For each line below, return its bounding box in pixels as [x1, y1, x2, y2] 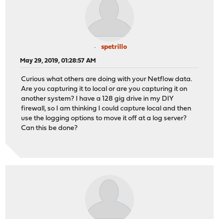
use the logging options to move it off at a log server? [21, 115, 187, 123]
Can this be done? [21, 125, 78, 132]
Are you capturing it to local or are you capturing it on [21, 86, 188, 93]
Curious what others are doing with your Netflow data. [21, 76, 193, 84]
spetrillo [101, 43, 127, 51]
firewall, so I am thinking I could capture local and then [21, 105, 192, 113]
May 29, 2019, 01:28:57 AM [20, 57, 96, 64]
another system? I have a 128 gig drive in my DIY [21, 95, 174, 103]
